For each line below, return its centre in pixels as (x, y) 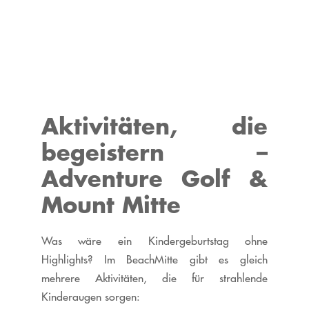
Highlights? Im (84, 260)
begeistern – (154, 152)
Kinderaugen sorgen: (90, 297)
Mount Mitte (111, 205)
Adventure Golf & (154, 179)
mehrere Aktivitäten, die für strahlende (154, 278)
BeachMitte (152, 260)
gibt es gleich (223, 260)
